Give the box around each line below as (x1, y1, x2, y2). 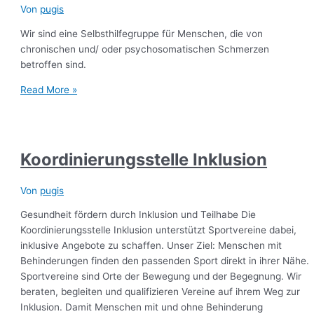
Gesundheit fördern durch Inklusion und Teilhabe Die (20, 209, 257, 221)
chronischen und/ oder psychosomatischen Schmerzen (20, 43, 270, 55)
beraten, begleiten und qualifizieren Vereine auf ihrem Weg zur (20, 286, 301, 298)
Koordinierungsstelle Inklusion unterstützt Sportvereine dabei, (20, 224, 297, 236)
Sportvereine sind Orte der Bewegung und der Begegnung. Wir (20, 271, 302, 282)
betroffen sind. (20, 58, 87, 70)
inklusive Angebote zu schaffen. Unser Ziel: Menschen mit (20, 240, 282, 252)
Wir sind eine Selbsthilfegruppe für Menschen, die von (20, 27, 264, 39)
